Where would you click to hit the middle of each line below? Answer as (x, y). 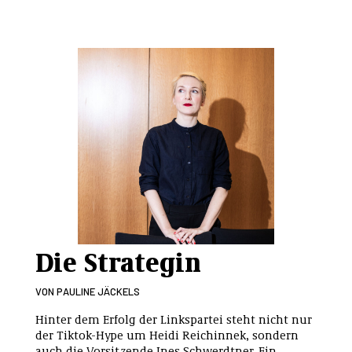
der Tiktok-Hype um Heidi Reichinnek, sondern (167, 335)
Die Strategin (118, 261)
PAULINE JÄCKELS (98, 291)
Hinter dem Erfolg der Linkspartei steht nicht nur (174, 319)
